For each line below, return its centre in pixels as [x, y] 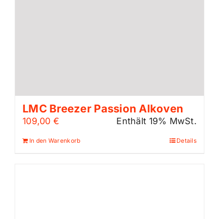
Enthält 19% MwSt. [156, 121]
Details [186, 141]
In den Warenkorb [55, 141]
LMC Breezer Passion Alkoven [103, 109]
